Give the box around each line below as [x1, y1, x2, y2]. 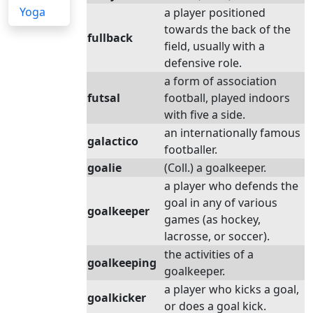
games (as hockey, [164, 212, 261, 227]
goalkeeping [87, 255, 156, 270]
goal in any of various [164, 195, 277, 210]
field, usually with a [164, 38, 265, 54]
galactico [87, 133, 138, 149]
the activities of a [164, 247, 254, 262]
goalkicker [87, 290, 146, 305]
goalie [87, 160, 122, 175]
